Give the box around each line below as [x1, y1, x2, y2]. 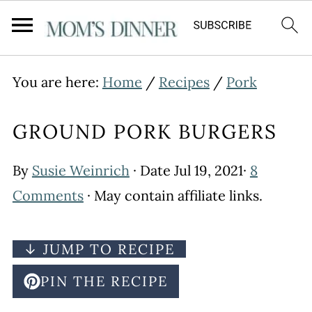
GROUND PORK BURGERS [12, 119, 277, 144]
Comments [12, 187, 84, 204]
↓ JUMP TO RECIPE [23, 240, 175, 258]
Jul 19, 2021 [173, 162, 243, 179]
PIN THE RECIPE [40, 272, 168, 290]
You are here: [12, 73, 102, 91]
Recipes [158, 73, 210, 91]
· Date [129, 162, 174, 179]
